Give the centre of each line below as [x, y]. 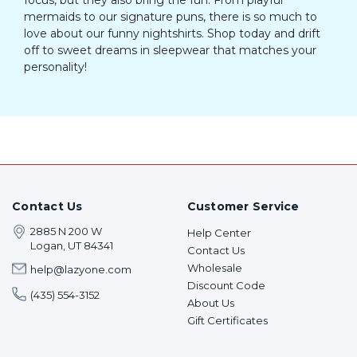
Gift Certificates [227, 320]
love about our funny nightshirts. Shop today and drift [172, 33]
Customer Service [243, 206]
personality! [55, 67]
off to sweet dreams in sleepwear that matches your [170, 50]
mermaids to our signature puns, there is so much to [171, 16]
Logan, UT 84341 [72, 245]
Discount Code [226, 285]
